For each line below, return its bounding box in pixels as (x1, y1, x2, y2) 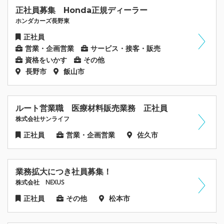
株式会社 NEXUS (15, 177, 64, 186)
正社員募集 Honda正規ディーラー (15, 5, 147, 15)
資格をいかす (25, 55, 67, 64)
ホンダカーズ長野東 (15, 16, 69, 25)
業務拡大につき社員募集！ (15, 166, 111, 176)
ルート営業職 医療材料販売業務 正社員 (15, 103, 167, 113)
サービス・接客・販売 (90, 44, 160, 52)
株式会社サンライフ (15, 114, 69, 123)
